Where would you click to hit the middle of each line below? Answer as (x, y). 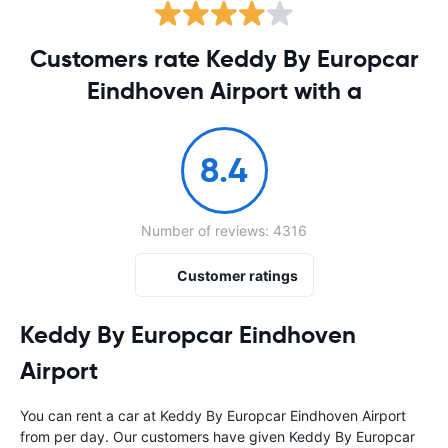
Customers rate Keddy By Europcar (224, 59)
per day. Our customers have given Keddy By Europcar (234, 436)
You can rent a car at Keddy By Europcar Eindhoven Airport (213, 415)
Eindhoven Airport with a (224, 91)
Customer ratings (237, 275)
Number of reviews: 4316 (224, 230)
